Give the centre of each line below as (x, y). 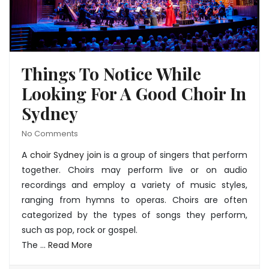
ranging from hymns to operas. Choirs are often (134, 200)
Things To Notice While (111, 74)
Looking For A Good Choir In (134, 94)
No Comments (50, 134)
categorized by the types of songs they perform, (134, 215)
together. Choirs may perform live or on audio (134, 170)
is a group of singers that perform (174, 155)
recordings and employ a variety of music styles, (134, 185)
